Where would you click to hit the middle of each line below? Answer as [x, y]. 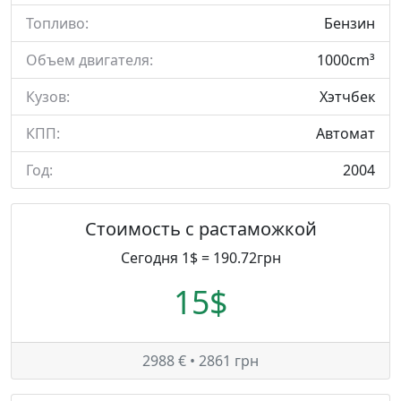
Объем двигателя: [90, 60]
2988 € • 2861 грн [200, 361]
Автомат [346, 133]
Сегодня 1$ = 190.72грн [200, 258]
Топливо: [57, 23]
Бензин [350, 23]
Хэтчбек [347, 97]
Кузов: [48, 97]
